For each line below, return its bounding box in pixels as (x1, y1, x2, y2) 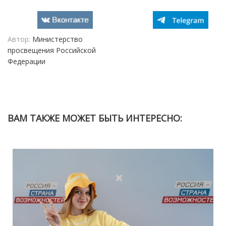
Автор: (8, 34, 30, 44)
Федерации (8, 56, 45, 67)
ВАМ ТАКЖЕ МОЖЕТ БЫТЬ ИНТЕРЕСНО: (8, 112, 182, 125)
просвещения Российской (8, 45, 96, 55)
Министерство (30, 34, 83, 44)
